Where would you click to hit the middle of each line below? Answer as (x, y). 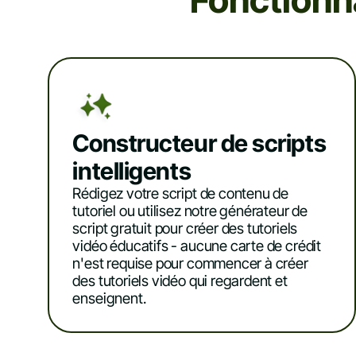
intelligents (132, 171)
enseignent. (109, 299)
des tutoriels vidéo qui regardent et (180, 281)
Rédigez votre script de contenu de (181, 194)
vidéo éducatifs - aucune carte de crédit (197, 246)
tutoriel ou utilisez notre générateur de (190, 211)
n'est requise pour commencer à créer (190, 264)
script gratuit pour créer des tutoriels (185, 229)
